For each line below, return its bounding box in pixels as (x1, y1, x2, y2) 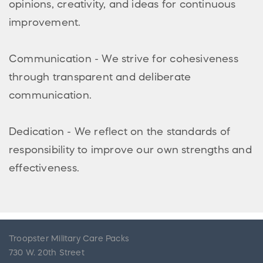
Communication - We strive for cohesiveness (9, 53, 238, 64)
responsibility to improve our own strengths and (9, 144, 252, 155)
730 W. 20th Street (9, 248, 85, 257)
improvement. (9, 16, 81, 28)
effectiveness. (9, 162, 79, 173)
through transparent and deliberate (9, 71, 191, 82)
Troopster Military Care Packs (9, 234, 130, 242)
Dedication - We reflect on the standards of (9, 126, 231, 137)
